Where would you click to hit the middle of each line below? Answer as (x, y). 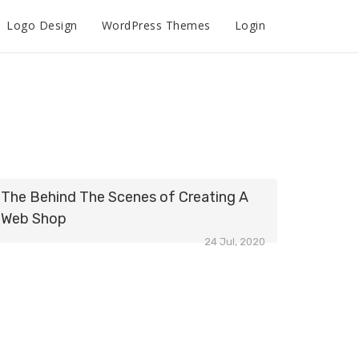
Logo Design (42, 25)
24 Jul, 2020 (234, 242)
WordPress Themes (156, 25)
